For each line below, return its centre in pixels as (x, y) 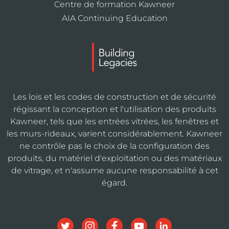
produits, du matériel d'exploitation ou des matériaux (114, 158)
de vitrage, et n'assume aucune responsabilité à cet (114, 170)
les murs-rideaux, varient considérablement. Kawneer (114, 133)
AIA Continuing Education (114, 18)
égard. (114, 182)
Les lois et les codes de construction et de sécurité (114, 97)
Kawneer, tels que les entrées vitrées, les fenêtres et (114, 121)
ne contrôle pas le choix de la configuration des (114, 146)
